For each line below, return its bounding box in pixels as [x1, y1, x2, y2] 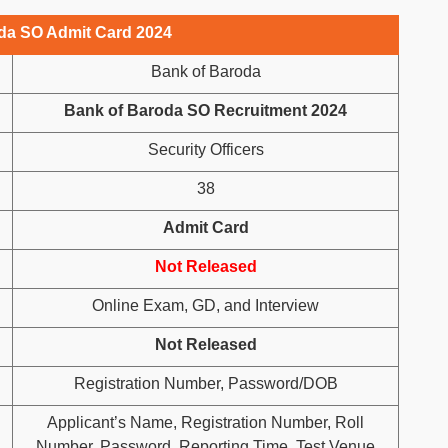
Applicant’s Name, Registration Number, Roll [47, 414, 364, 431]
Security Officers [147, 141, 264, 158]
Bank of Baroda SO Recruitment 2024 [64, 102, 347, 119]
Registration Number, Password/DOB [73, 375, 338, 392]
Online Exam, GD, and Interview [92, 297, 319, 314]
